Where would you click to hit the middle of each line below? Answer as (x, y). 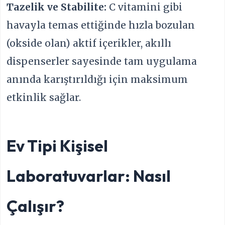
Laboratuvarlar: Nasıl (89, 176)
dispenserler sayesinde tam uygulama (102, 61)
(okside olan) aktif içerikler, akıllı (89, 43)
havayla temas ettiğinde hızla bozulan (101, 25)
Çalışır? (36, 206)
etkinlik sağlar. (44, 97)
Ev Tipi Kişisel (58, 145)
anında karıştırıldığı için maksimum (97, 79)
